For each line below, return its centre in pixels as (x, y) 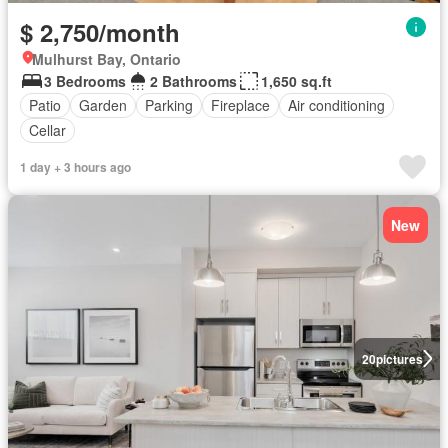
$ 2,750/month (100, 31)
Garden (103, 105)
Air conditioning (336, 105)
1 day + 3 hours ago (75, 166)
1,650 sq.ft (296, 80)
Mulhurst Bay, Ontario (106, 58)
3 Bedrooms (85, 80)
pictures (399, 358)
